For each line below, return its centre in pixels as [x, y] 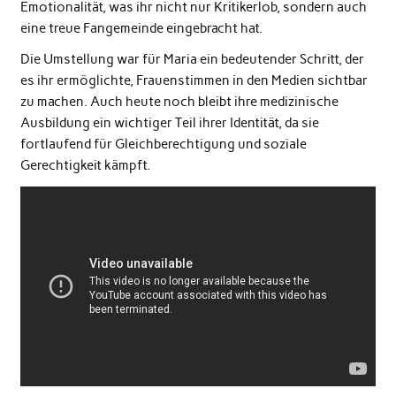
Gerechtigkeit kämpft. [85, 166]
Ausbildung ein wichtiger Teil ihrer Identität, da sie [169, 123]
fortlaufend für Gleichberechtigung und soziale [163, 145]
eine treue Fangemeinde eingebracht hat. [141, 28]
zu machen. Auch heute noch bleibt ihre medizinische [179, 102]
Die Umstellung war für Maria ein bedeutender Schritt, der [192, 60]
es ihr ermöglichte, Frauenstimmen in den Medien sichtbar [194, 81]
